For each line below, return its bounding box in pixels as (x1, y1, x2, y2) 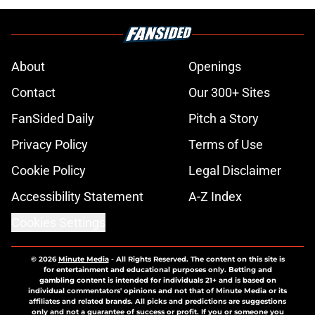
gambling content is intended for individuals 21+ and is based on (39, 276, 276, 285)
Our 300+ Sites (188, 85, 270, 101)
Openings (188, 59, 241, 75)
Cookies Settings (11, 215, 105, 231)
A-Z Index (188, 189, 242, 205)
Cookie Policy (11, 163, 86, 179)
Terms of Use (188, 137, 263, 153)
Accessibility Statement (11, 189, 143, 205)
